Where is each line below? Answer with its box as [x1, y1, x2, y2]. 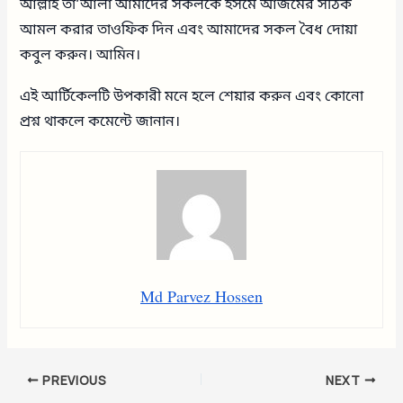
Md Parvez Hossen [140, 286, 263, 309]
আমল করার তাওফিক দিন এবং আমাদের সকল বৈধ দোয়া [20, 20, 358, 40]
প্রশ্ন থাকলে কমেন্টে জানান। [20, 112, 181, 132]
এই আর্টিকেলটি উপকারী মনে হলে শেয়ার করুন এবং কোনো [20, 86, 364, 107]
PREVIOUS [39, 372, 107, 389]
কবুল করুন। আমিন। [20, 45, 141, 66]
